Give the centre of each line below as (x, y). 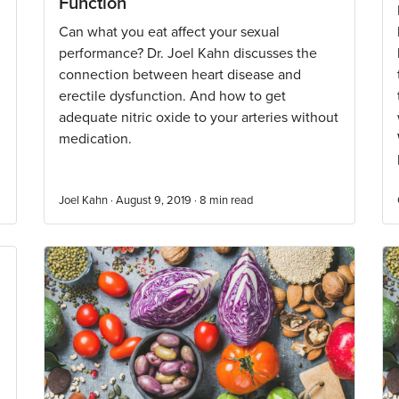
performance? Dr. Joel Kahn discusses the (188, 53)
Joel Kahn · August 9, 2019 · (129, 200)
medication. (95, 139)
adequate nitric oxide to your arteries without (199, 118)
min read (231, 200)
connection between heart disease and (180, 75)
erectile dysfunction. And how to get (172, 96)
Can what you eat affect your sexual (169, 32)
